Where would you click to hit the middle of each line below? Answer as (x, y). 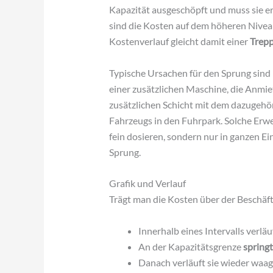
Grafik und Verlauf (147, 183)
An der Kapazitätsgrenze (190, 246)
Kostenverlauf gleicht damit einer (179, 41)
